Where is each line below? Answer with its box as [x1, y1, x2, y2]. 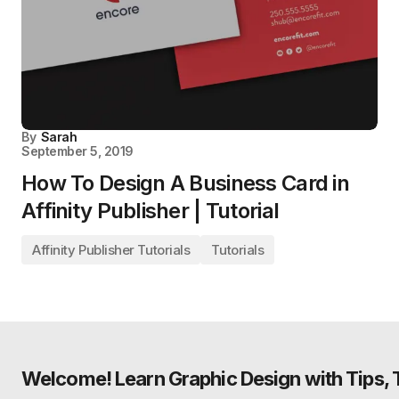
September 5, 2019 [21, 143, 134, 159]
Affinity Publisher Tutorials [32, 241, 191, 258]
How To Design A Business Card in [21, 170, 349, 196]
